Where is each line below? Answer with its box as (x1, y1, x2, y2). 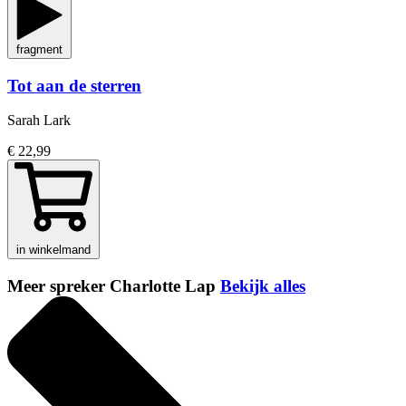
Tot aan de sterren (7, 75, 141, 95)
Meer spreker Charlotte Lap (7, 276, 220, 296)
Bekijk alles (220, 276, 305, 296)
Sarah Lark (7, 112, 71, 129)
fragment (16, 42, 63, 56)
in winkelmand (16, 243, 91, 257)
